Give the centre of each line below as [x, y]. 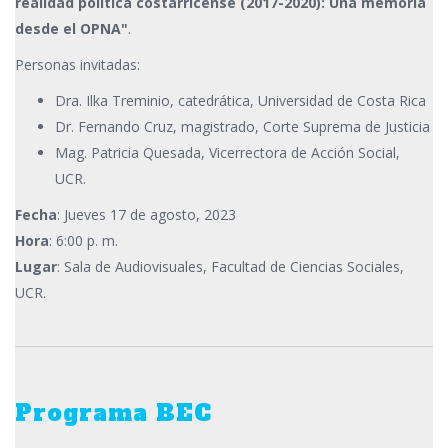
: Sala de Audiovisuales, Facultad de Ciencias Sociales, [230, 266]
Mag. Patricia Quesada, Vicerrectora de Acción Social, [227, 152]
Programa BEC [113, 412]
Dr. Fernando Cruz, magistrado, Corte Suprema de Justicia [242, 126]
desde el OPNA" [71, 28]
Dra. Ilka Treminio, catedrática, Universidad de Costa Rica [240, 100]
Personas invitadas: [77, 64]
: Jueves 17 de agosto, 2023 [146, 214]
